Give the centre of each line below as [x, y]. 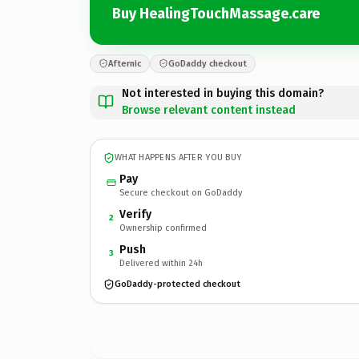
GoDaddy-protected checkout [177, 284]
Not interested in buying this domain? [223, 93]
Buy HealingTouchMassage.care [216, 14]
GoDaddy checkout [208, 63]
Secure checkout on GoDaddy [181, 192]
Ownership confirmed [163, 228]
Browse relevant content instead [209, 110]
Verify [135, 214]
